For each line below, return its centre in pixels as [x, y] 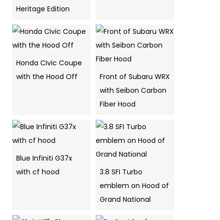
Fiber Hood [118, 104]
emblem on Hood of [134, 186]
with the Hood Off [47, 77]
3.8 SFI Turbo [121, 172]
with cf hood [38, 172]
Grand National [125, 199]
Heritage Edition [43, 9]
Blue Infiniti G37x [44, 158]
